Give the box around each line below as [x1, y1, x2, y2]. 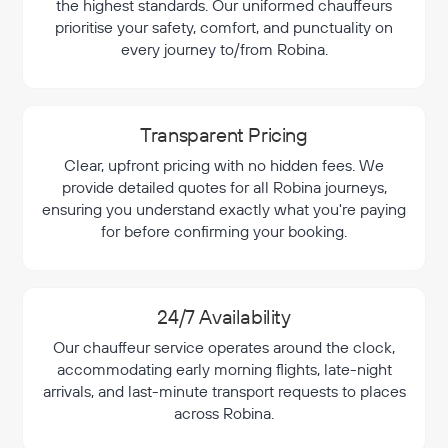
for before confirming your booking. [101, 221, 347, 241]
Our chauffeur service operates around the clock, [53, 337, 395, 357]
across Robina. [174, 403, 274, 423]
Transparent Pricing [140, 122, 308, 147]
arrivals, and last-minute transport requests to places [42, 381, 406, 401]
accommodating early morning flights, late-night [56, 359, 392, 379]
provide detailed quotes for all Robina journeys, [61, 177, 387, 197]
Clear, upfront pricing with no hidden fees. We [64, 155, 384, 175]
